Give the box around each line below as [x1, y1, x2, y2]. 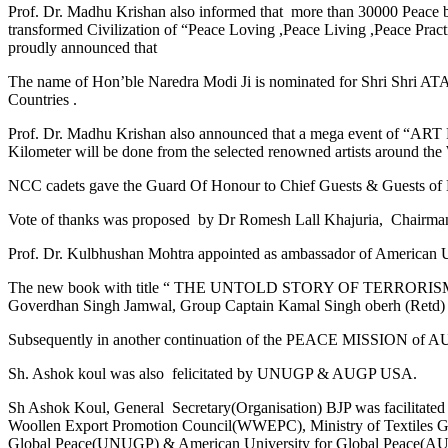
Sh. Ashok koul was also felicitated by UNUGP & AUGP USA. [8, 364, 417, 382]
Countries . [8, 90, 77, 108]
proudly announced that [8, 38, 157, 56]
